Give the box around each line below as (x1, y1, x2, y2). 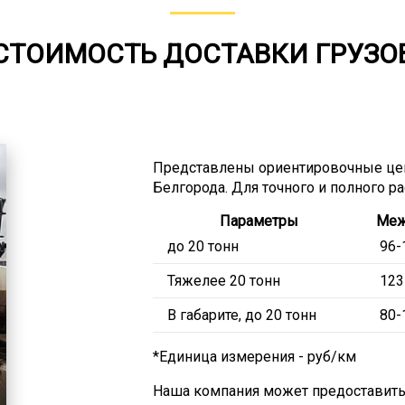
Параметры (219, 212, 298, 230)
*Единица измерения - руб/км (152, 348, 356, 365)
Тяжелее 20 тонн (166, 272, 280, 289)
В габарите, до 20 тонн (166, 306, 316, 324)
